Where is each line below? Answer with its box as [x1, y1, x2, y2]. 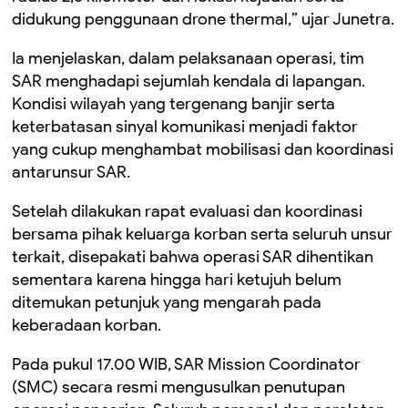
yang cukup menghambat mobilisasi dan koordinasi [12, 139, 393, 159]
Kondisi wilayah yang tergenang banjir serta [12, 94, 335, 114]
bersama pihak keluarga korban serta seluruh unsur [12, 224, 393, 244]
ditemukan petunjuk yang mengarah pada [12, 292, 321, 312]
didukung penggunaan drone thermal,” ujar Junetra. [12, 9, 394, 29]
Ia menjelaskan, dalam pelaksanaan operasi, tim [12, 48, 364, 68]
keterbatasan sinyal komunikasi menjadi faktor [12, 117, 358, 137]
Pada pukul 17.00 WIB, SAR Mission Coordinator [12, 354, 361, 374]
